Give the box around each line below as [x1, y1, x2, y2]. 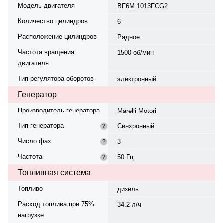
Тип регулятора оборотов [18, 74, 94, 82]
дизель [117, 185, 139, 193]
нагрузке [18, 211, 44, 219]
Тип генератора [18, 121, 64, 129]
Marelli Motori [117, 107, 156, 114]
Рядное [117, 33, 140, 41]
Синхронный [117, 122, 154, 130]
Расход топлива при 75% [18, 200, 94, 208]
